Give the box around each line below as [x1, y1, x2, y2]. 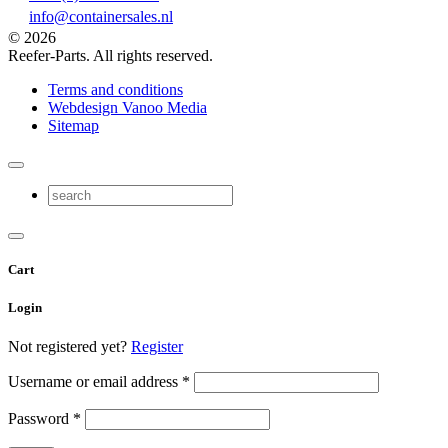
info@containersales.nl [29, 7, 173, 25]
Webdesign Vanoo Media [48, 98, 207, 116]
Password [8, 410, 73, 428]
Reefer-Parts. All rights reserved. [8, 46, 213, 64]
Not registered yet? [8, 338, 131, 356]
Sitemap [48, 116, 99, 134]
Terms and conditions [48, 80, 183, 98]
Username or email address [8, 373, 182, 391]
